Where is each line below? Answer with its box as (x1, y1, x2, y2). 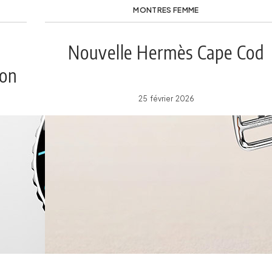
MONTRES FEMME (133, 5, 199, 15)
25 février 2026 (138, 94, 194, 103)
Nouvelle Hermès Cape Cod (68, 41, 264, 64)
